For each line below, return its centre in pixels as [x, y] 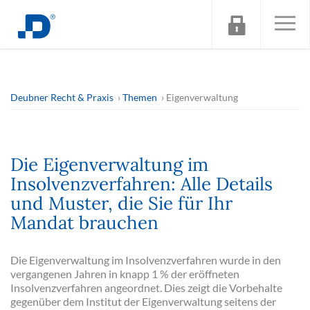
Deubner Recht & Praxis [62, 97]
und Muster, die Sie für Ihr [121, 203]
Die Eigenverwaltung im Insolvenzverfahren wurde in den [146, 260]
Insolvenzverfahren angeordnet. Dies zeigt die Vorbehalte [146, 288]
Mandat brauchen [84, 222]
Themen [140, 97]
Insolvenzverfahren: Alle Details [142, 184]
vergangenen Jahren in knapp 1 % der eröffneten [125, 274]
